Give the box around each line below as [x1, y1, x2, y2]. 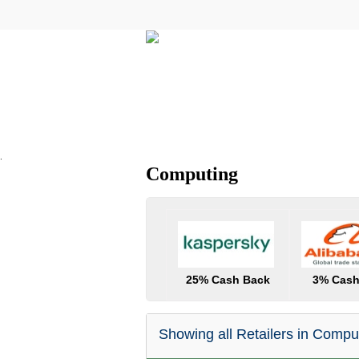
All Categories [172, 127, 252, 139]
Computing [146, 163, 238, 184]
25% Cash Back [185, 273, 270, 286]
